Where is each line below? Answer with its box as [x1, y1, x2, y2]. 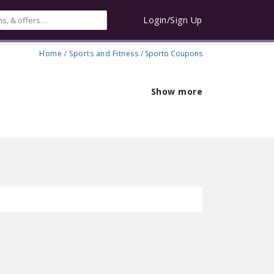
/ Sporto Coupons [141, 48, 202, 59]
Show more [150, 86, 202, 97]
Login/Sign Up [143, 14, 202, 26]
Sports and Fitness [69, 48, 138, 59]
